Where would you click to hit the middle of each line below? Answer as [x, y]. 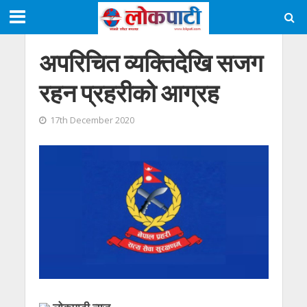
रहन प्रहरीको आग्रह [129, 93]
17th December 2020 [92, 120]
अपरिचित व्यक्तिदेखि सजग [151, 63]
